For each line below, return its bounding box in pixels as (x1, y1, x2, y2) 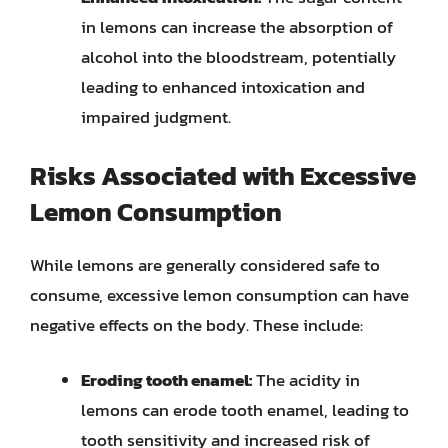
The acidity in (252, 367, 360, 393)
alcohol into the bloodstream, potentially (81, 44, 396, 70)
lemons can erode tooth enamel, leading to (81, 397, 409, 423)
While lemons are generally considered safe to (30, 251, 380, 278)
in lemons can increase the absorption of (81, 14, 393, 40)
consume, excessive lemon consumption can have (30, 281, 409, 308)
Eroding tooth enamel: (81, 367, 252, 393)
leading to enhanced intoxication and (81, 74, 365, 100)
